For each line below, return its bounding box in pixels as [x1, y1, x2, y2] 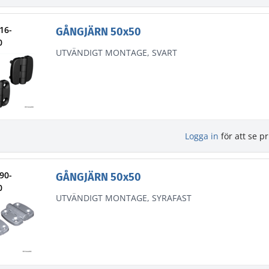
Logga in [185, 130, 219, 142]
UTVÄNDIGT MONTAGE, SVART [55, 47, 177, 59]
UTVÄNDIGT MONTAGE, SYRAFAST [55, 192, 192, 204]
